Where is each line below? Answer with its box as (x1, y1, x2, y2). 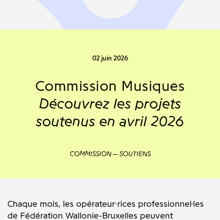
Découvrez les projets (39, 94, 181, 112)
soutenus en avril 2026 (36, 112, 184, 130)
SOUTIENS (119, 150, 151, 158)
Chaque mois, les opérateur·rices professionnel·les (7, 198, 204, 209)
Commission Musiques (35, 77, 185, 95)
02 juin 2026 (92, 54, 128, 62)
